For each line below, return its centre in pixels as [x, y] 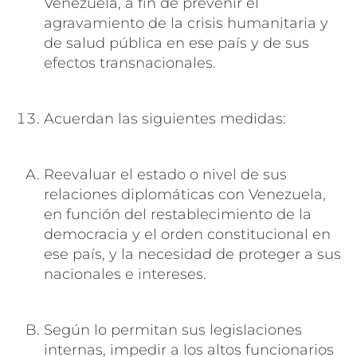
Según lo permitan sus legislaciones [173, 330]
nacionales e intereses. [125, 274]
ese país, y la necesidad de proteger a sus [192, 254]
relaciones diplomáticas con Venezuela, [185, 194]
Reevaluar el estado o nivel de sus [165, 174]
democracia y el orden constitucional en [187, 234]
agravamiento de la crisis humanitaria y [186, 23]
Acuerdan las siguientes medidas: [165, 118]
